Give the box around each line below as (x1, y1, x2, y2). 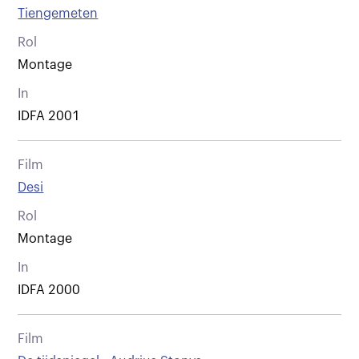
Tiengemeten (18, 6, 99, 20)
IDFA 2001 (18, 109, 81, 123)
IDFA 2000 (18, 283, 81, 296)
